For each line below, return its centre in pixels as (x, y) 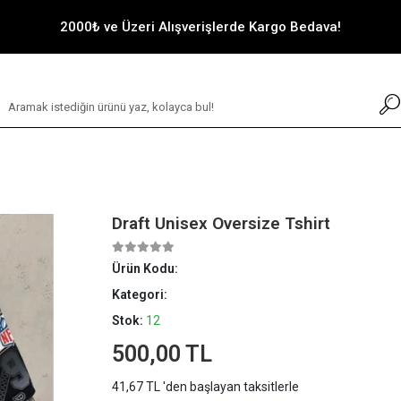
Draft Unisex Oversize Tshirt (222, 223)
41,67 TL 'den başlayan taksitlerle (206, 387)
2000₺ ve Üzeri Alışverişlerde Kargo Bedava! (200, 27)
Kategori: (140, 294)
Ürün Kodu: (145, 269)
